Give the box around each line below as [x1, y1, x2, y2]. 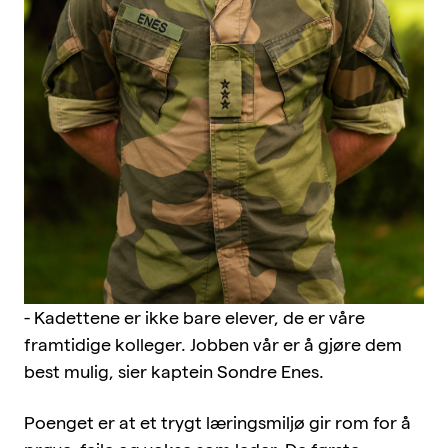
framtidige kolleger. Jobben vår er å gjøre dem [24, 334, 402, 354]
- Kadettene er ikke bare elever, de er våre [24, 307, 365, 327]
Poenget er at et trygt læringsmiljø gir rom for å [24, 412, 411, 432]
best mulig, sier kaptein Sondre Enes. [24, 361, 324, 381]
